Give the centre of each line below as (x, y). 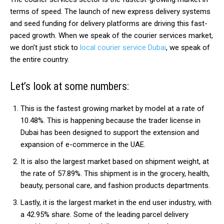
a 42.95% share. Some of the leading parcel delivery (104, 215)
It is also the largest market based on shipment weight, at (115, 162)
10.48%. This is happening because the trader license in (110, 121)
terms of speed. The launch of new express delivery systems (110, 12)
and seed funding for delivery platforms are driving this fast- (109, 24)
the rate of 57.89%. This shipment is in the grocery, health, (115, 174)
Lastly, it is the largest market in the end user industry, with (116, 203)
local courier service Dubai (123, 48)
